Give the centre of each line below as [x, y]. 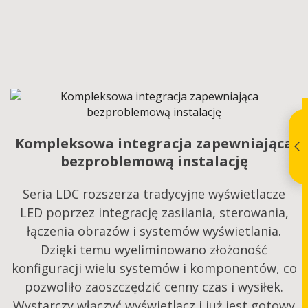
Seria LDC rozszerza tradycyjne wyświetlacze [154, 194]
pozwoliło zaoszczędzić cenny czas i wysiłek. [154, 287]
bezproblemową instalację [154, 162]
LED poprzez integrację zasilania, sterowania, [154, 213]
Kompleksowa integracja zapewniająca [154, 144]
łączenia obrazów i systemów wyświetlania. [154, 231]
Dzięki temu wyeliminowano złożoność [154, 250]
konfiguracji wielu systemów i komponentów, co [154, 268]
